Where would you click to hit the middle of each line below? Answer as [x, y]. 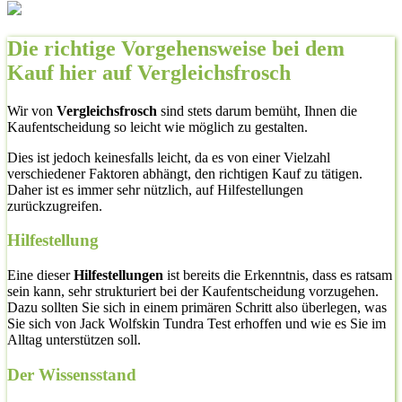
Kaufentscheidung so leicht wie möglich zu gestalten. [157, 127]
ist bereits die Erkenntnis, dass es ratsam [278, 275]
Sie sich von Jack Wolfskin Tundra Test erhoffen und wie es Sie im [197, 324]
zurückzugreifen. [55, 205]
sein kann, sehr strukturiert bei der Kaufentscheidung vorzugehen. [193, 292]
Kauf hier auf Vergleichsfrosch [149, 72]
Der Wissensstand [72, 374]
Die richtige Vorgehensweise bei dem [176, 48]
